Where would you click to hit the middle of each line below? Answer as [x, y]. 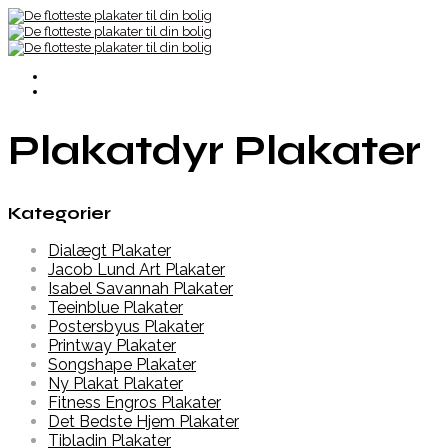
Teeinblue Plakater [115, 308]
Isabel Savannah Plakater [140, 289]
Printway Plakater [112, 346]
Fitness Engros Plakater [134, 403]
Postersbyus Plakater [126, 327]
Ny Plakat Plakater [115, 384]
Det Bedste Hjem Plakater [143, 422]
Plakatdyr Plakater [214, 151]
